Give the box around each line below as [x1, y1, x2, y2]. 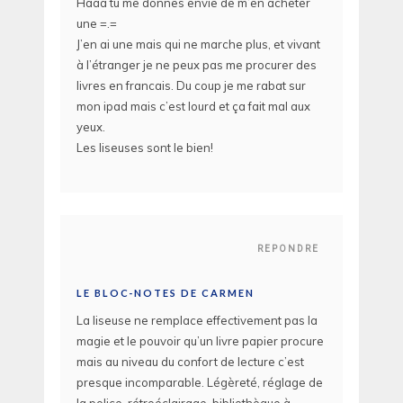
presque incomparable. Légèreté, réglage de [76, 374, 323, 390]
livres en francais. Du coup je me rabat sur [76, 78, 306, 94]
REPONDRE [257, 243, 319, 254]
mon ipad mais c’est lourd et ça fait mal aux [76, 99, 310, 114]
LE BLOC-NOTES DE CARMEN [76, 286, 255, 299]
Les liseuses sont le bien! [76, 140, 213, 156]
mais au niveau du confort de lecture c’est [76, 354, 304, 369]
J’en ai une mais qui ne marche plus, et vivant [76, 37, 320, 52]
